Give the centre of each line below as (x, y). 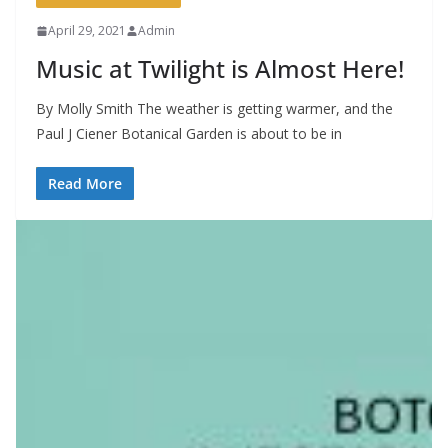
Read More (85, 184)
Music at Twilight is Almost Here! (220, 69)
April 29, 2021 (87, 31)
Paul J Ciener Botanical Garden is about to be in (189, 134)
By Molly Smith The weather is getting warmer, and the (214, 109)
